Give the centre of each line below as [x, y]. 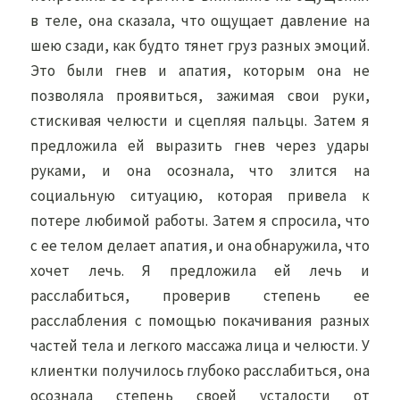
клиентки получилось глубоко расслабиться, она [200, 371]
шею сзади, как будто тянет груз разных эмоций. [200, 46]
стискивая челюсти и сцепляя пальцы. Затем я [200, 121]
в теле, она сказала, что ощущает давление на [200, 21]
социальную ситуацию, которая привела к [200, 196]
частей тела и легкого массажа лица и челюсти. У [200, 346]
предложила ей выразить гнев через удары [200, 146]
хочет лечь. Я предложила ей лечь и [200, 271]
